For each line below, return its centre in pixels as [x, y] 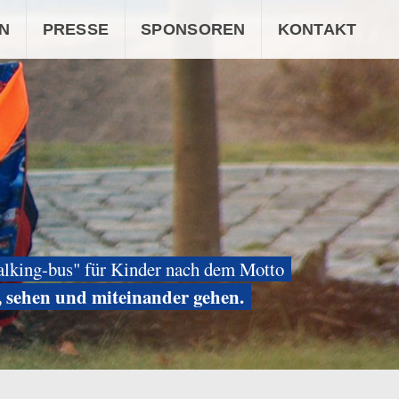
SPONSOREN [193, 29]
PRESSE [76, 29]
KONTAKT [317, 29]
